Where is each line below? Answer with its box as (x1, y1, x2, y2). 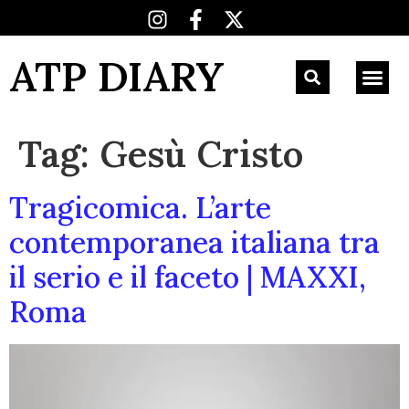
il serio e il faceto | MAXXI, (9, 258, 366, 296)
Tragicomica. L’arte (9, 189, 271, 226)
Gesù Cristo (100, 131, 303, 177)
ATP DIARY (9, 50, 224, 102)
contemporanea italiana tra (9, 224, 380, 261)
